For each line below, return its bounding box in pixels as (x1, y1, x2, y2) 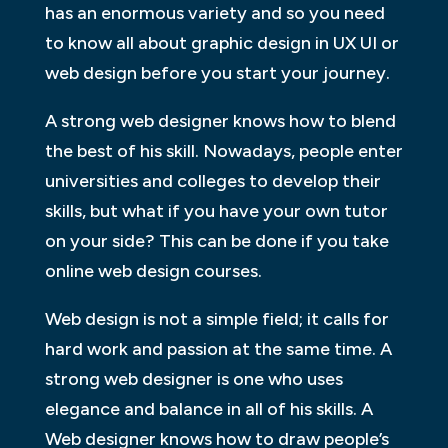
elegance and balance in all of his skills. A (44, 397, 373, 420)
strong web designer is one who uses (44, 367, 343, 390)
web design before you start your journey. (44, 61, 390, 84)
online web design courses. (44, 259, 262, 282)
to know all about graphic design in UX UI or (44, 31, 399, 54)
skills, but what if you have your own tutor (44, 199, 388, 222)
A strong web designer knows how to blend (44, 109, 396, 132)
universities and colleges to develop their (44, 169, 381, 192)
